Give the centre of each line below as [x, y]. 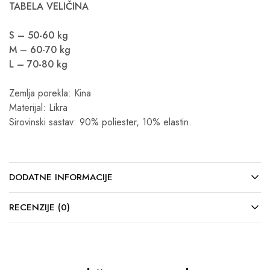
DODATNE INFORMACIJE [61, 177]
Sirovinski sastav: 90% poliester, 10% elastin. [100, 122]
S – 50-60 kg [39, 35]
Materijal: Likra [38, 108]
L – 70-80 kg [38, 64]
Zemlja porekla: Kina [50, 93]
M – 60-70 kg [40, 50]
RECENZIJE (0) [39, 207]
